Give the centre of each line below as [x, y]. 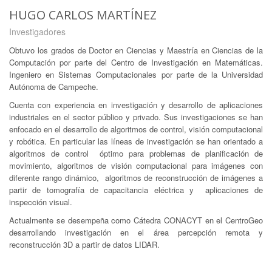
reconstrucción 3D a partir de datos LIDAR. [86, 244]
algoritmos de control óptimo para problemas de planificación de [136, 153]
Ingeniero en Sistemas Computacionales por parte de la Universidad [136, 74]
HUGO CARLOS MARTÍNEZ [83, 15]
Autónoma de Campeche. [54, 86]
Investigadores [37, 31]
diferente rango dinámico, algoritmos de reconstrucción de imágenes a [136, 177]
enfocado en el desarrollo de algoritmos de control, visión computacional [136, 129]
